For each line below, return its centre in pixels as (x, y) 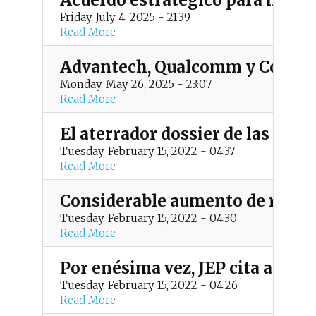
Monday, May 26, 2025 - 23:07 (135, 84)
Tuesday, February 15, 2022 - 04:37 (147, 151)
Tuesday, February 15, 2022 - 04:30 (148, 218)
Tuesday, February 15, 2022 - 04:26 (148, 285)
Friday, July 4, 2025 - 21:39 (125, 17)
